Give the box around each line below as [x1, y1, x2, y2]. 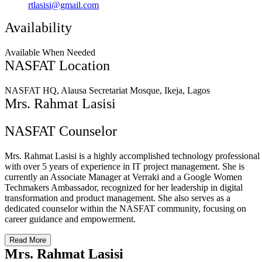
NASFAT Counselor [5, 123, 117, 139]
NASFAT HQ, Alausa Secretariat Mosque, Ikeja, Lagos [5, 85, 210, 95]
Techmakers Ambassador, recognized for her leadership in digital [5, 182, 243, 192]
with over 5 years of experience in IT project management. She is [5, 161, 244, 171]
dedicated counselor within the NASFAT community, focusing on [5, 203, 246, 213]
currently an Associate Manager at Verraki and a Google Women [5, 171, 242, 182]
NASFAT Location [5, 57, 110, 73]
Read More [9, 235, 46, 244]
